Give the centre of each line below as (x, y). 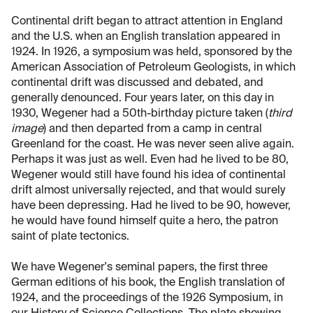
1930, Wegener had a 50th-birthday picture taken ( (140, 114)
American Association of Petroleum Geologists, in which (153, 68)
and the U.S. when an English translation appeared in (146, 37)
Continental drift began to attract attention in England (147, 22)
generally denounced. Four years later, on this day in (143, 99)
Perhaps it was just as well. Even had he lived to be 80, (150, 160)
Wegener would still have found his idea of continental (148, 176)
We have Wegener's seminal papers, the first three (139, 268)
